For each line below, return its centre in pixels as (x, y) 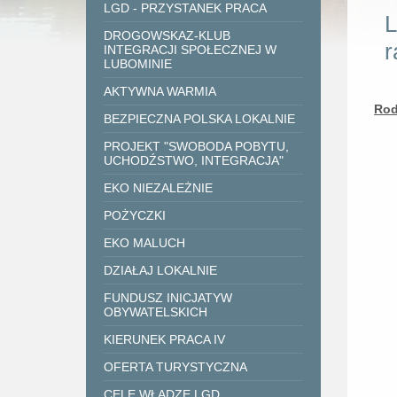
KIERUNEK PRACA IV (165, 339)
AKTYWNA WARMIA (160, 91)
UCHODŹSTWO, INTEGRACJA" (194, 160)
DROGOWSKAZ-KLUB (167, 35)
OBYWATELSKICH (156, 312)
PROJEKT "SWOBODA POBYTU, (197, 146)
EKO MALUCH (145, 243)
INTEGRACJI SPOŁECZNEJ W (191, 50)
